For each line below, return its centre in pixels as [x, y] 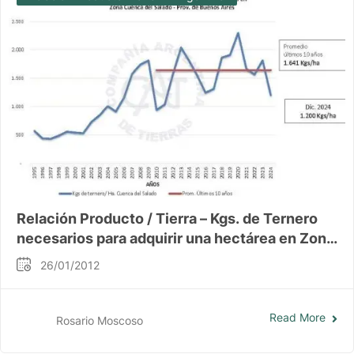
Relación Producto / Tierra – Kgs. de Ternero [167, 218]
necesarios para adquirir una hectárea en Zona [175, 238]
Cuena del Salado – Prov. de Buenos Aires [158, 258]
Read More [298, 318]
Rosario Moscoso [100, 321]
